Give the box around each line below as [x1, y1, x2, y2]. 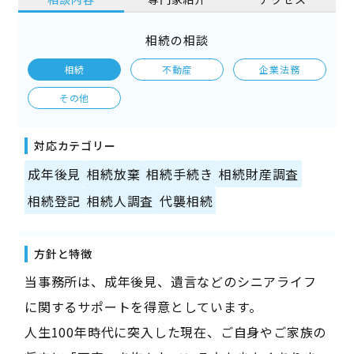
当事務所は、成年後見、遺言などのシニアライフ [24, 271, 317, 291]
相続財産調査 [219, 164, 299, 183]
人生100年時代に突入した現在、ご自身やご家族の [24, 322, 327, 341]
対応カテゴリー [33, 137, 116, 153]
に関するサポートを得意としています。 [24, 296, 262, 316]
